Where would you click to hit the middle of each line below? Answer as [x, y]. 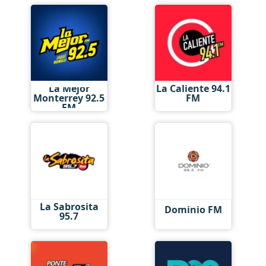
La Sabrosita [69, 206]
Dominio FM [193, 210]
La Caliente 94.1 [193, 88]
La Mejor [69, 88]
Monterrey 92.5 [69, 98]
